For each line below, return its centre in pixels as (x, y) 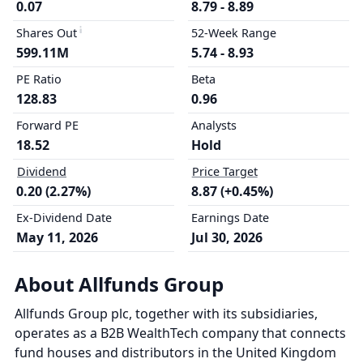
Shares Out (47, 33)
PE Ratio (39, 79)
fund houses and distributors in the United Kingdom (175, 352)
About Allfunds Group (119, 284)
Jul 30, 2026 (226, 237)
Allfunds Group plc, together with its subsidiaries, (166, 314)
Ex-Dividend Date (64, 218)
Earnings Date (230, 218)
